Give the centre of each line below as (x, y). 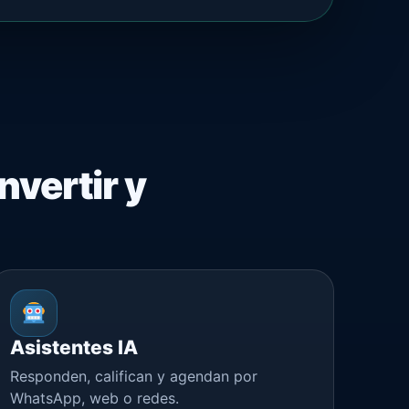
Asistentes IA (73, 347)
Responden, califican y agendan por (133, 376)
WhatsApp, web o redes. (94, 398)
